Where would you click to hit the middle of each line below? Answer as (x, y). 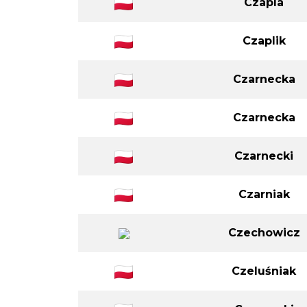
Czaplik (264, 40)
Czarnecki (264, 156)
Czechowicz (264, 232)
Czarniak (264, 194)
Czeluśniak (264, 271)
